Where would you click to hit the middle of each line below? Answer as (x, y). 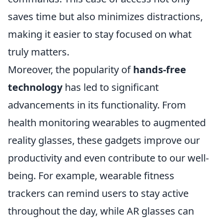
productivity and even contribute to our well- (108, 158)
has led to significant (110, 87)
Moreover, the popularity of (70, 69)
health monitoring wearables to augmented (107, 123)
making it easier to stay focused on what (100, 34)
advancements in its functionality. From (97, 105)
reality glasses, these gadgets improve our (104, 140)
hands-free (160, 69)
